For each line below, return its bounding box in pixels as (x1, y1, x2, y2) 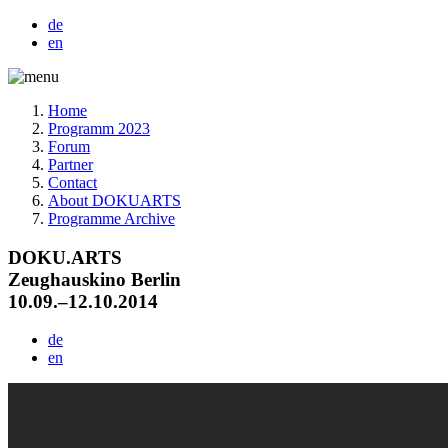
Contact (48, 174, 97, 191)
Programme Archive (48, 210, 175, 227)
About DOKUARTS (48, 192, 181, 209)
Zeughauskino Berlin (8, 268, 181, 290)
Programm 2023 (48, 120, 150, 137)
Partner (48, 156, 93, 173)
